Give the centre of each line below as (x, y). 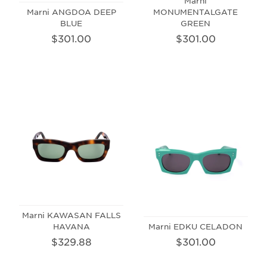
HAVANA (71, 226)
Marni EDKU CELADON (196, 226)
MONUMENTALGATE (196, 11)
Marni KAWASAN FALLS (71, 215)
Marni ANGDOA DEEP (71, 11)
